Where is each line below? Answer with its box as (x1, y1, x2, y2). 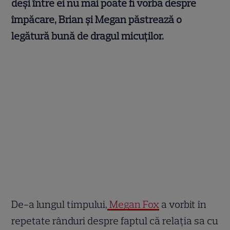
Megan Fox (107, 198, 160, 211)
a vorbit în (159, 198, 207, 211)
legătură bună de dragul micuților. (11, 30, 164, 43)
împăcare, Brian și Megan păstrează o (11, 13, 182, 26)
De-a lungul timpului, (11, 198, 108, 211)
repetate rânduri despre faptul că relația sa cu (11, 215, 219, 227)
